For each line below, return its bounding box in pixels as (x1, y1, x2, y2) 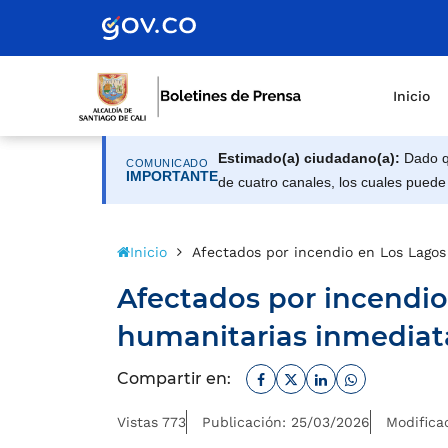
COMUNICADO (126, 156, 209, 169)
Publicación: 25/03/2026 (202, 414, 370, 430)
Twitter (297, 366, 352, 385)
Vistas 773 (117, 414, 186, 430)
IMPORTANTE (126, 167, 218, 184)
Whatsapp (356, 366, 434, 385)
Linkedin (326, 366, 392, 385)
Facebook (264, 366, 339, 385)
